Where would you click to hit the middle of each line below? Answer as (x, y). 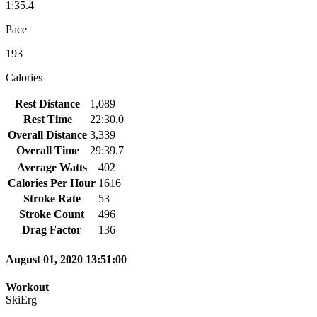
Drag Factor (52, 229)
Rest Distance (47, 103)
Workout (27, 287)
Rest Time (47, 119)
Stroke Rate (52, 198)
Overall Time (47, 150)
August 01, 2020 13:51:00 (66, 260)
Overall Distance (47, 134)
